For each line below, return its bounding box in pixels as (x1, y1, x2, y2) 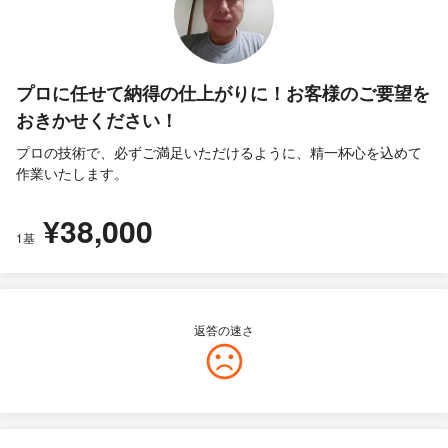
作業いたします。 (16, 163, 128, 183)
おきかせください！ (16, 107, 178, 133)
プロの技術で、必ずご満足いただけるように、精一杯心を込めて (16, 142, 422, 162)
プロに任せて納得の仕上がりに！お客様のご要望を (16, 80, 430, 106)
